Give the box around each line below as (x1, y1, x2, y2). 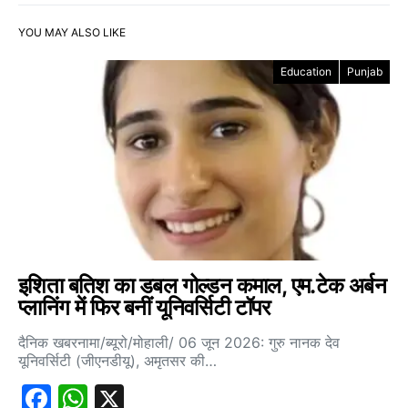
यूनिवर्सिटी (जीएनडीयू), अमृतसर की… (18, 351, 217, 370)
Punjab (347, 64, 382, 78)
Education (280, 64, 331, 78)
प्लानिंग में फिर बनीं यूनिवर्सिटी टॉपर (18, 293, 270, 321)
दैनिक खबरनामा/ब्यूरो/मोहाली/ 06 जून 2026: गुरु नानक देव (18, 332, 340, 352)
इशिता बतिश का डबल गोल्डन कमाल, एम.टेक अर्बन (18, 271, 387, 299)
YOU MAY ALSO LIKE (18, 25, 126, 39)
